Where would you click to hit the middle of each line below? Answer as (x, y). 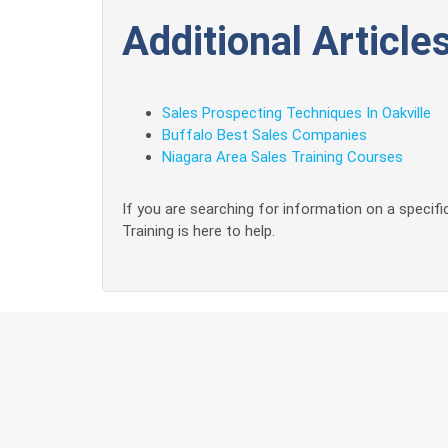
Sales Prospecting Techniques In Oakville (296, 113)
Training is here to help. (198, 231)
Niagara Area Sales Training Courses (282, 157)
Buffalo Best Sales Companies (264, 135)
